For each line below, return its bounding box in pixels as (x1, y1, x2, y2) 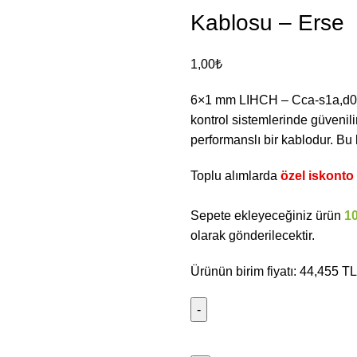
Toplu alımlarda (190, 169, 280, 182)
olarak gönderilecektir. (190, 229, 321, 242)
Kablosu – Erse (190, 10, 344, 35)
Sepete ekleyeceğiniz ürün (190, 209, 344, 222)
